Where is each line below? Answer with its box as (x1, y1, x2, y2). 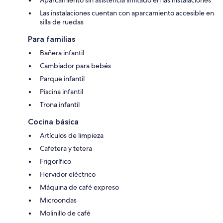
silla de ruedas (40, 17, 84, 26)
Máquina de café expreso (40, 182, 119, 192)
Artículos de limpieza (40, 130, 104, 140)
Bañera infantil (40, 48, 84, 57)
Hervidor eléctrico (40, 169, 96, 179)
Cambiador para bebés (40, 61, 111, 70)
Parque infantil (40, 74, 85, 83)
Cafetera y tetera (40, 143, 92, 153)
